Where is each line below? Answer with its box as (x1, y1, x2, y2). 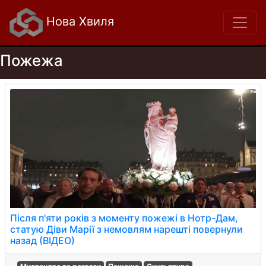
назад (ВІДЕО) (10, 235, 75, 246)
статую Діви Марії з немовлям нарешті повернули (10, 223, 243, 235)
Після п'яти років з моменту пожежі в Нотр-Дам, (10, 212, 238, 224)
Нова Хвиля (43, 14, 114, 29)
